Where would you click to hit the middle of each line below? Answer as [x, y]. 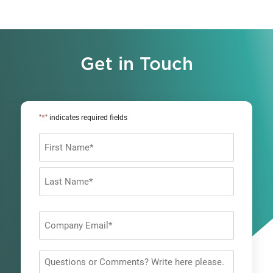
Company [59, 218]
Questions [60, 257]
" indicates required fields [86, 118]
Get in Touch [136, 65]
